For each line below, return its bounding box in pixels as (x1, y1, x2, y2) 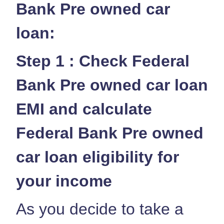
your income (16, 171, 116, 190)
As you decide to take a (16, 199, 183, 218)
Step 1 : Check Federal (16, 51, 189, 70)
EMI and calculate (16, 99, 152, 118)
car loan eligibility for (16, 147, 179, 166)
